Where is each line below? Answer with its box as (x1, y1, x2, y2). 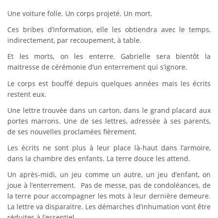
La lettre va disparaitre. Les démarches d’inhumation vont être (7, 202, 211, 212)
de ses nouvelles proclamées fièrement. (7, 127, 137, 136)
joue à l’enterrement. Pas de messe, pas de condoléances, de (7, 181, 211, 190)
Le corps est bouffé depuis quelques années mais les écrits (7, 78, 211, 88)
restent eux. (7, 89, 50, 99)
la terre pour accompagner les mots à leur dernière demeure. (7, 191, 211, 201)
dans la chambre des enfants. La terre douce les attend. (7, 153, 190, 163)
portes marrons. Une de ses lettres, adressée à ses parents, (7, 116, 211, 126)
